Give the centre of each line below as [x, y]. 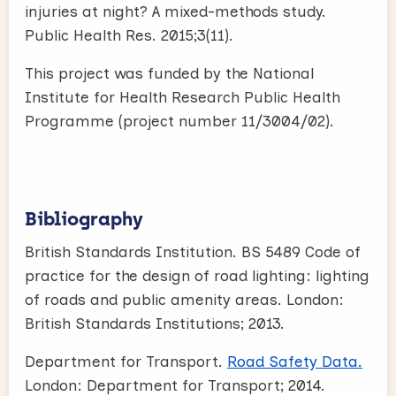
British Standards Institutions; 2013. [155, 323]
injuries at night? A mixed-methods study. [175, 11]
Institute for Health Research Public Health [183, 97]
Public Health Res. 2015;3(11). [129, 35]
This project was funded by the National [169, 73]
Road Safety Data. [295, 361]
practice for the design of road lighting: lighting [197, 275]
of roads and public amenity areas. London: [184, 299]
